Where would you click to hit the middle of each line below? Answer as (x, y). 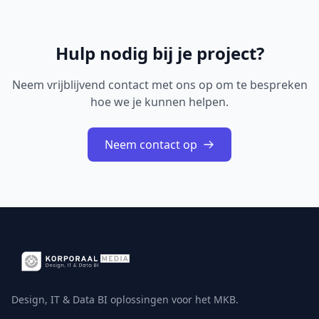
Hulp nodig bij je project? (159, 53)
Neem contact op (151, 145)
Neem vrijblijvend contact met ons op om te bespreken (159, 85)
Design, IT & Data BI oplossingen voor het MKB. (125, 300)
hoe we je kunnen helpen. (159, 102)
